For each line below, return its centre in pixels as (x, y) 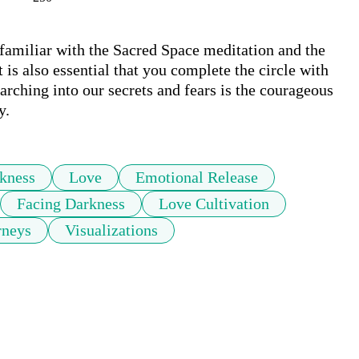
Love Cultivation (214, 204)
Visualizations (111, 230)
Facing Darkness (71, 204)
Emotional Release (197, 177)
